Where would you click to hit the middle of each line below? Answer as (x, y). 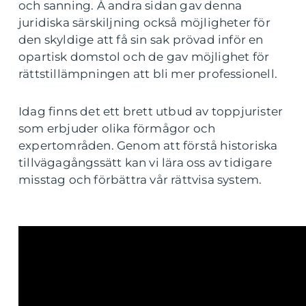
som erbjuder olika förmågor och (117, 129)
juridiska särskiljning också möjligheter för (144, 23)
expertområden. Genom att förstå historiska (148, 146)
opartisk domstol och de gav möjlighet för (144, 57)
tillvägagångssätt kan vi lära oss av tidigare (145, 163)
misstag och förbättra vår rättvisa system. (140, 180)
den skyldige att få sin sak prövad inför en (141, 40)
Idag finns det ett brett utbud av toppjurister (151, 112)
